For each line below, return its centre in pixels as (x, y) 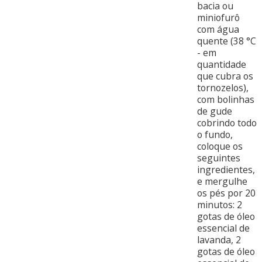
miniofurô (218, 18)
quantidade (221, 65)
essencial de (223, 228)
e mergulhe (222, 182)
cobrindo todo (227, 123)
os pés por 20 (226, 193)
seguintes (218, 158)
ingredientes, (226, 170)
